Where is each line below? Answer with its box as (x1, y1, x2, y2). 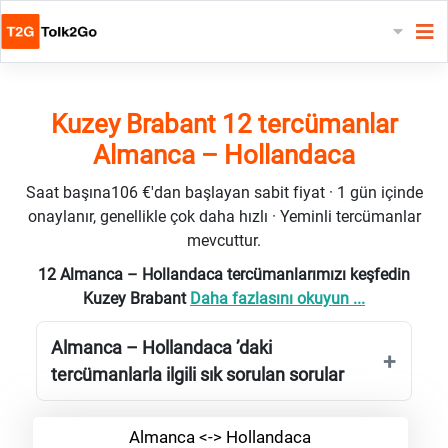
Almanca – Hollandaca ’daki (51, 336, 272, 358)
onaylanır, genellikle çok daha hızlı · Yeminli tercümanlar (27, 206, 421, 226)
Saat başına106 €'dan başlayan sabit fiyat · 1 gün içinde (25, 182, 423, 202)
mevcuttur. (187, 230, 261, 250)
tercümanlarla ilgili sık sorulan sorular (51, 363, 344, 385)
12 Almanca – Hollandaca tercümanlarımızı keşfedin (38, 264, 410, 284)
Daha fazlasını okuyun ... (190, 288, 365, 308)
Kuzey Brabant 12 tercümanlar (50, 108, 398, 139)
